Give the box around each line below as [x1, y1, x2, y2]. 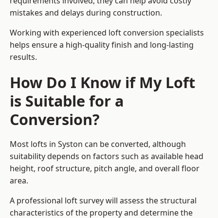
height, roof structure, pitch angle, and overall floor [10, 163, 200, 174]
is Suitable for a [10, 91, 124, 111]
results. [10, 52, 37, 63]
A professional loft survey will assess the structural [10, 195, 197, 206]
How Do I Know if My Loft [10, 72, 195, 93]
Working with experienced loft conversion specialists [10, 27, 204, 38]
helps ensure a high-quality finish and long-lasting [10, 39, 194, 51]
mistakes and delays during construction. [10, 7, 162, 18]
